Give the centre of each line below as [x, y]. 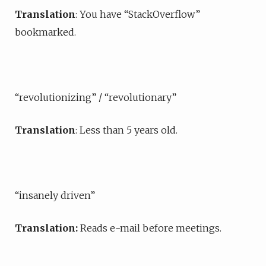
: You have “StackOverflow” [138, 14]
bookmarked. [45, 32]
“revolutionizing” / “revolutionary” [96, 97]
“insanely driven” [55, 195]
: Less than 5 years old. [126, 130]
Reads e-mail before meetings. [150, 228]
